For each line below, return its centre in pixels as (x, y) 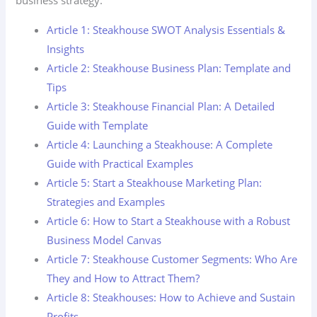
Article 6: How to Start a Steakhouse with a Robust (169, 220)
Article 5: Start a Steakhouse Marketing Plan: (155, 182)
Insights (66, 48)
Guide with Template (98, 125)
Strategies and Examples (106, 201)
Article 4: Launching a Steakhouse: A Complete (160, 144)
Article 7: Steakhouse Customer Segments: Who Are (172, 259)
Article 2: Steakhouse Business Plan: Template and (169, 68)
